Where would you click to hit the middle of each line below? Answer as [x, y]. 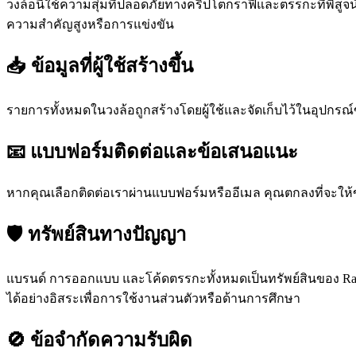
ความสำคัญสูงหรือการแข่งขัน [90, 25]
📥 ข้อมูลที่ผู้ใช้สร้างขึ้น [100, 66]
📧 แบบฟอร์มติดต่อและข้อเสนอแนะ [152, 152]
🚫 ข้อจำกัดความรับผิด [99, 340]
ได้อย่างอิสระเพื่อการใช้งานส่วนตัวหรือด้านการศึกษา [153, 298]
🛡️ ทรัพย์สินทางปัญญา [96, 234]
